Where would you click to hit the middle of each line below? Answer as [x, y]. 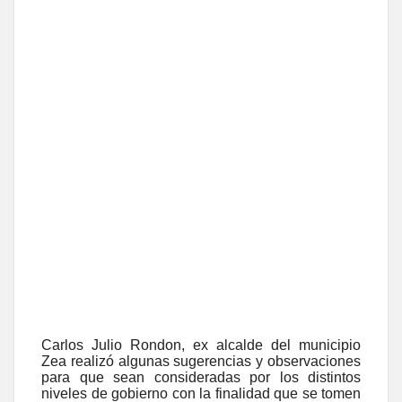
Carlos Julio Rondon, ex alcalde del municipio [201, 345]
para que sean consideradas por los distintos [201, 377]
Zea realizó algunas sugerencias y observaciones [201, 361]
